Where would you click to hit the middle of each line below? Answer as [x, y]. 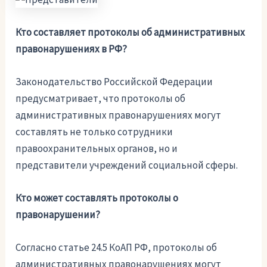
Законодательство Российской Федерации [114, 81]
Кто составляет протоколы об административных [131, 32]
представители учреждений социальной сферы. [127, 165]
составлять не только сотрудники [94, 131]
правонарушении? [58, 215]
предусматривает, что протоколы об [101, 98]
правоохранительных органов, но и [97, 148]
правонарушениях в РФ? [72, 49]
